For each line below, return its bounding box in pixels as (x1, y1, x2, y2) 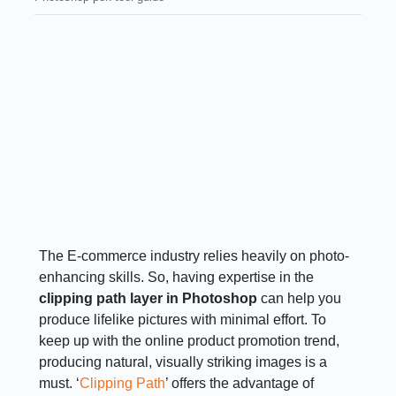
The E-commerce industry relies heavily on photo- (39, 247, 350, 263)
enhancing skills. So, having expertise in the (39, 269, 315, 285)
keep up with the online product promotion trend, (39, 332, 340, 348)
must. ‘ (39, 375, 80, 391)
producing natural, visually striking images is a (39, 354, 328, 369)
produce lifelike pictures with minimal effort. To (39, 311, 327, 327)
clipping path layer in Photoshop (39, 290, 258, 306)
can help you (257, 290, 342, 306)
